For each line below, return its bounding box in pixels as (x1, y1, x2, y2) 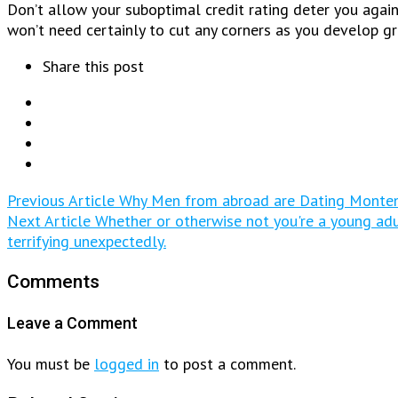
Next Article (7, 210, 91, 231)
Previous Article (7, 189, 115, 211)
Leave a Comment (7, 313, 138, 332)
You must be (7, 353, 94, 374)
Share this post (43, 55, 144, 76)
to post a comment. (159, 353, 296, 374)
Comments (7, 269, 99, 292)
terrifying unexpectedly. (7, 230, 166, 251)
